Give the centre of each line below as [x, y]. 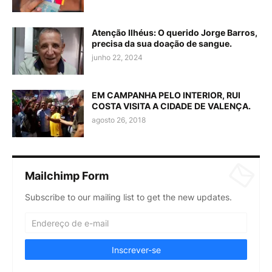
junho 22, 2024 [117, 57]
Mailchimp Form [67, 176]
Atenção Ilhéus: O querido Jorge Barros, [175, 32]
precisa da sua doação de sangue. [162, 43]
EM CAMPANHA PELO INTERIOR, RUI [166, 95]
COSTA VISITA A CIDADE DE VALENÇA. [171, 106]
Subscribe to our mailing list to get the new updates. [128, 197]
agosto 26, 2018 [119, 120]
